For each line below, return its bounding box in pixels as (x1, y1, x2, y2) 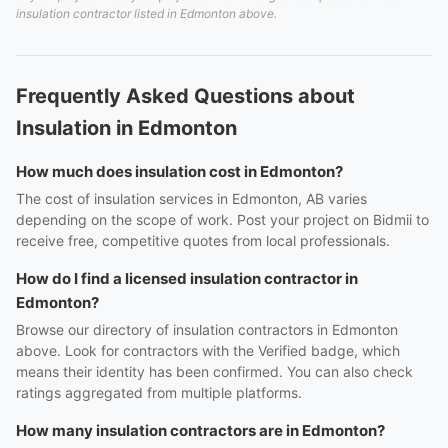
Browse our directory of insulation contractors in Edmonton (16, 321, 398, 338)
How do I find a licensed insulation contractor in (16, 269, 358, 288)
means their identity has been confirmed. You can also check (16, 363, 413, 380)
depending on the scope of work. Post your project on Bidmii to (16, 211, 429, 228)
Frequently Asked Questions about (16, 84, 355, 108)
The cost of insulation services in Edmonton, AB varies (16, 190, 367, 207)
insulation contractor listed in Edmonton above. (16, 6, 277, 21)
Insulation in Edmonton (16, 116, 237, 140)
